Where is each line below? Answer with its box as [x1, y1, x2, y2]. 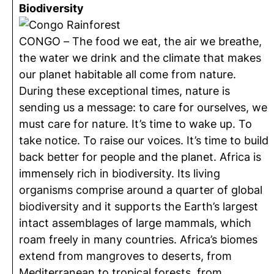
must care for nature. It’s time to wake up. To [19, 117, 252, 130]
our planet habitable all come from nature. [19, 68, 236, 81]
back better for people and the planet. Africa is [19, 150, 261, 163]
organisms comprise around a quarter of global [19, 183, 262, 196]
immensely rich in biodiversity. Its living [19, 167, 220, 180]
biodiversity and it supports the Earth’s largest [19, 200, 258, 213]
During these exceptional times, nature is [19, 84, 230, 97]
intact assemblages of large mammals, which [19, 217, 251, 229]
